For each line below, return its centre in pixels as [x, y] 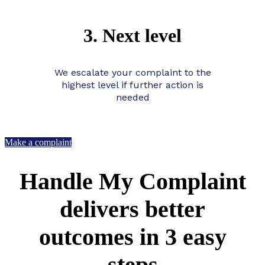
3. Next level [132, 35]
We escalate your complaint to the [132, 72]
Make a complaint [38, 142]
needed [132, 97]
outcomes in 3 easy [132, 237]
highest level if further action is [132, 85]
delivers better [132, 209]
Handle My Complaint [132, 181]
